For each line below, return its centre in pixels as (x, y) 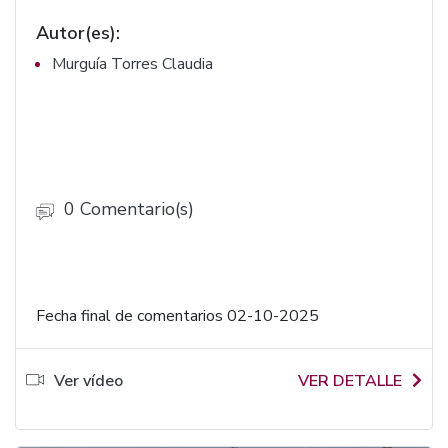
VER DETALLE (350, 381)
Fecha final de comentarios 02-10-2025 (177, 316)
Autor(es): (78, 33)
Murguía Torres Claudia (132, 64)
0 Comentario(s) (129, 209)
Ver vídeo (88, 381)
